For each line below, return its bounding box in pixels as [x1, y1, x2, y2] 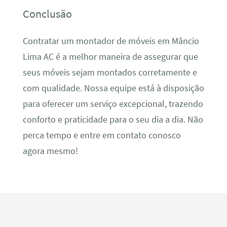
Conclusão [22, 6, 72, 21]
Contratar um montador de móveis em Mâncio [22, 35, 199, 47]
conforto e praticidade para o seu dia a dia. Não [22, 113, 203, 125]
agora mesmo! [22, 145, 78, 157]
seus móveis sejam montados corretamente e [22, 66, 197, 78]
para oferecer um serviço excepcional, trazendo [22, 98, 203, 109]
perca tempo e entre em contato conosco [22, 129, 181, 141]
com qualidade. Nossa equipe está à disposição [22, 82, 204, 94]
